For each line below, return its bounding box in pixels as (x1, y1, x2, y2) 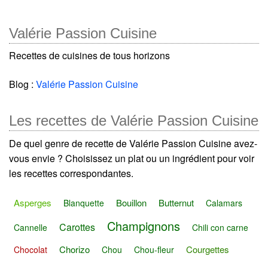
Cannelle (14, 221, 47, 233)
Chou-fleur (134, 243, 174, 255)
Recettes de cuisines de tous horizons (9, 48, 170, 62)
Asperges (14, 196, 51, 209)
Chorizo (59, 242, 90, 255)
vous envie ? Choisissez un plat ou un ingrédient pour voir (9, 151, 254, 165)
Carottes (59, 220, 95, 234)
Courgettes (186, 242, 229, 255)
